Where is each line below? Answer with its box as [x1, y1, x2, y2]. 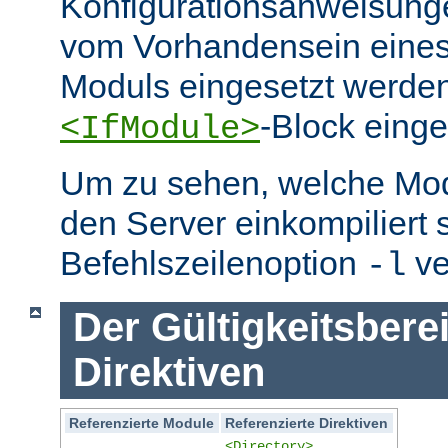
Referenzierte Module [69, 414, 215, 431]
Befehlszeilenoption [60, 244, 366, 283]
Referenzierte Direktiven [225, 414, 389, 431]
